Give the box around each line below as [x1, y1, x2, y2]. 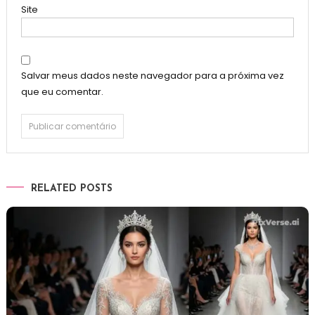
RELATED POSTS [30, 183, 112, 194]
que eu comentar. [20, 84, 103, 98]
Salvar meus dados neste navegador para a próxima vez [20, 68, 284, 82]
